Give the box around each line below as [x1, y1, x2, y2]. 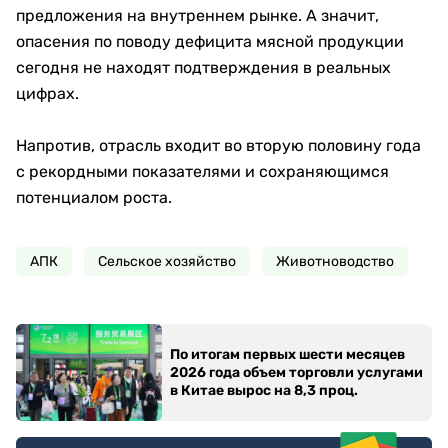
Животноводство [276, 253, 394, 270]
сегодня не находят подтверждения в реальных [16, 58, 391, 77]
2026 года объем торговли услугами [169, 363, 423, 381]
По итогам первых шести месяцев [169, 345, 405, 363]
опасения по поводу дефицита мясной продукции [16, 32, 404, 51]
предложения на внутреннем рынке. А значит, [16, 6, 379, 25]
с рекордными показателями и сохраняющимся [16, 162, 389, 181]
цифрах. [16, 84, 79, 103]
